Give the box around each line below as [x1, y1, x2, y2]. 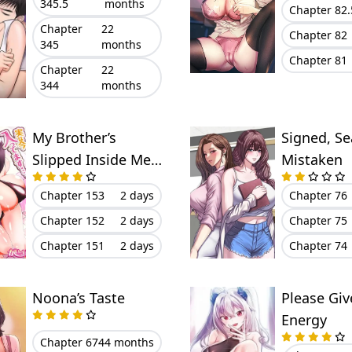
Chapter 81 [288, 53, 347, 68]
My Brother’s [31, 128, 116, 147]
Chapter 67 [39, 334, 98, 350]
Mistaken [280, 150, 343, 169]
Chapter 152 [39, 213, 104, 228]
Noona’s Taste [31, 288, 125, 307]
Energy [280, 310, 327, 329]
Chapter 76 [288, 188, 347, 203]
